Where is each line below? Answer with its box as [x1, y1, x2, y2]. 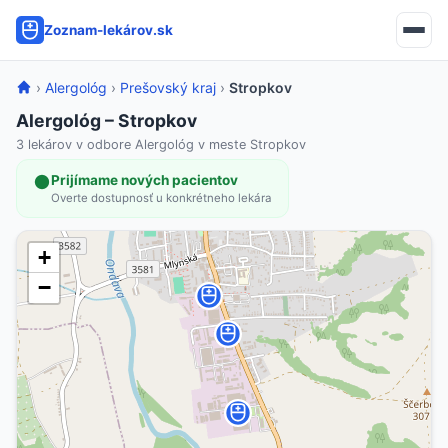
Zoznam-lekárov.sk [44, 21, 173, 38]
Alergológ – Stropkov [16, 110, 197, 131]
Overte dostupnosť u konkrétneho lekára [51, 191, 272, 205]
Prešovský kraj [120, 79, 216, 96]
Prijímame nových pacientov [51, 172, 238, 188]
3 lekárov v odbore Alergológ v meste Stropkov [16, 137, 306, 152]
